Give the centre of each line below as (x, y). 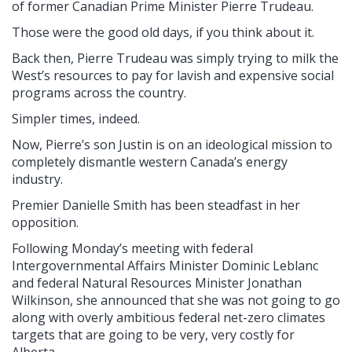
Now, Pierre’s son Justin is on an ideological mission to (172, 145)
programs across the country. (99, 93)
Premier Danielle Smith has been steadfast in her (156, 205)
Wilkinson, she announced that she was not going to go (176, 301)
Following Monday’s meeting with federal (132, 249)
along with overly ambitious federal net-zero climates (169, 318)
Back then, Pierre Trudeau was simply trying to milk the (175, 59)
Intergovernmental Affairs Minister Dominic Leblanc (165, 266)
